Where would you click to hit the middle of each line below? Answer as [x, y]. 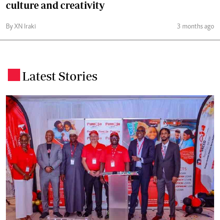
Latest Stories [60, 76]
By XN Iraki [21, 27]
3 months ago [195, 27]
